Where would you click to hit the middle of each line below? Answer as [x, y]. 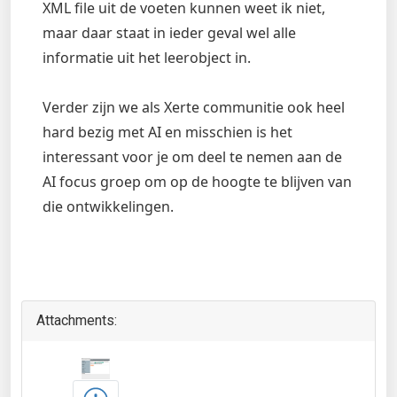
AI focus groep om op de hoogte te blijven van [197, 182]
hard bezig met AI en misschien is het [167, 132]
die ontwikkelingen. [108, 207]
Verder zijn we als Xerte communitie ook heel [194, 108]
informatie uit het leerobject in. [147, 58]
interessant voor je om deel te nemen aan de [192, 157]
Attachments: [77, 321]
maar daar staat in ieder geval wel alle [169, 33]
